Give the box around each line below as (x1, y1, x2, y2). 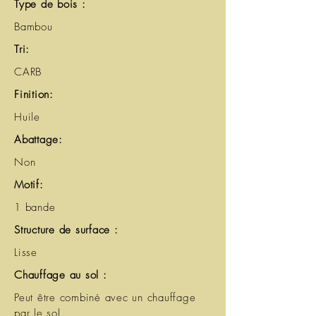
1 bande (14, 200, 56, 214)
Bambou (14, 20, 53, 34)
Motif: (14, 178, 44, 192)
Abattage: (14, 133, 63, 147)
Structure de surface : (14, 223, 119, 237)
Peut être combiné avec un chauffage (14, 291, 196, 305)
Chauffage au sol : (14, 268, 107, 282)
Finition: (14, 87, 54, 102)
